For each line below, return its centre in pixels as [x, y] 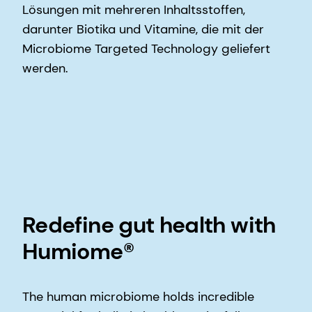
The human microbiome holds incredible [138, 296]
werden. [47, 68]
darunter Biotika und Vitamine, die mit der [143, 29]
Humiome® [78, 251]
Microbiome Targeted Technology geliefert [146, 48]
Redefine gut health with [149, 225]
